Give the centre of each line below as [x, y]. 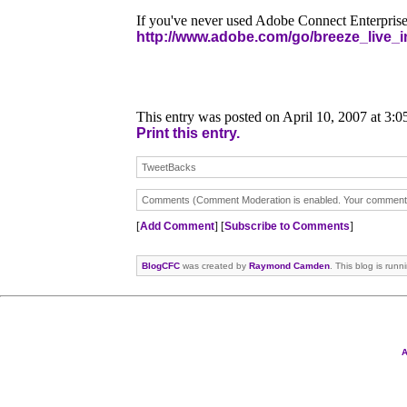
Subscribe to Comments [287, 226]
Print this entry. [188, 134]
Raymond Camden [289, 265]
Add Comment [177, 226]
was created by [214, 265]
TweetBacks [169, 168]
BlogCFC [161, 265]
